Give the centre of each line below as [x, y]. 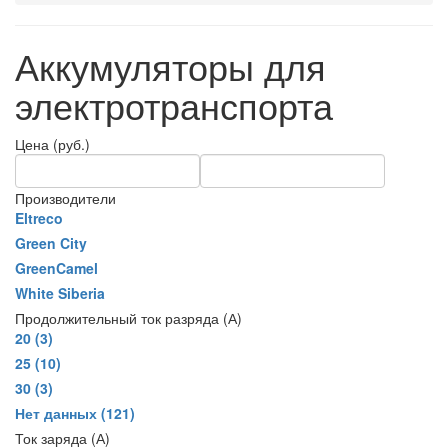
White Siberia [60, 292]
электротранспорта [174, 104]
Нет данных [56, 412]
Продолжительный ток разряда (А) [128, 317]
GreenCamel [56, 267]
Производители [65, 197]
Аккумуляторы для [170, 65]
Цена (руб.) [52, 143]
